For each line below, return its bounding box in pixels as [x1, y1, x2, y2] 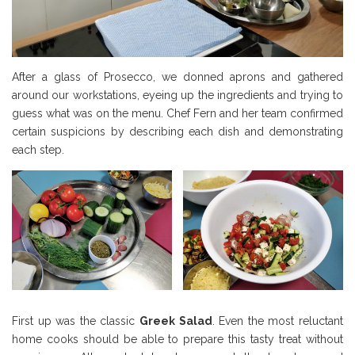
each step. [12, 143, 64, 156]
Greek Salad [139, 315, 212, 328]
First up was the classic [12, 315, 139, 328]
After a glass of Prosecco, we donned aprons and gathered [12, 70, 343, 83]
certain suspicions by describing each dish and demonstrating [12, 124, 343, 138]
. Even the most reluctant [212, 315, 344, 328]
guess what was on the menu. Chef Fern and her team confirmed [12, 106, 343, 120]
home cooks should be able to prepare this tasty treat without [12, 333, 343, 346]
